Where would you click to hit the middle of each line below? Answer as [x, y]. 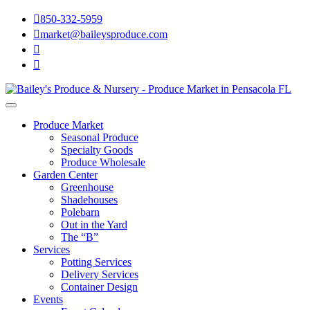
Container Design [99, 287]
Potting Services [96, 262]
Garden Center [65, 175]
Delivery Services [100, 274]
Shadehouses [89, 200]
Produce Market [68, 125]
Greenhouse [87, 187]
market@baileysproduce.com [104, 34]
